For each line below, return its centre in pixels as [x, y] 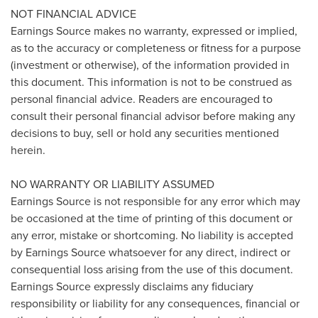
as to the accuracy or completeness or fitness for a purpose [156, 48]
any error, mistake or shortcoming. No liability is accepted [152, 235]
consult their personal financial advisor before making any [153, 116]
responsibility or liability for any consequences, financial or [155, 303]
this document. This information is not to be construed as [151, 82]
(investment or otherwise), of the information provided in [150, 65]
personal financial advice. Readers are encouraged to [142, 99]
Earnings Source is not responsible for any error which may [155, 201]
